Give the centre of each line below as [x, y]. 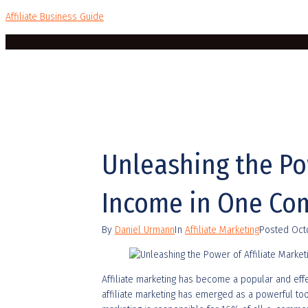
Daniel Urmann [145, 230]
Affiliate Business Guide [55, 17]
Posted [275, 230]
